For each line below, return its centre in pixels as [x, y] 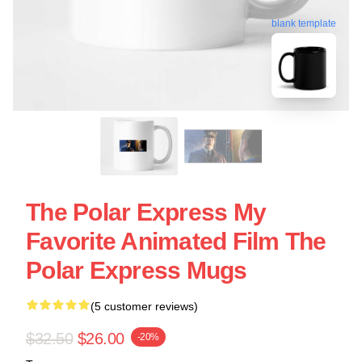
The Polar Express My [146, 212]
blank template [304, 26]
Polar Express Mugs [137, 270]
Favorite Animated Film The [176, 241]
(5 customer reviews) [144, 306]
